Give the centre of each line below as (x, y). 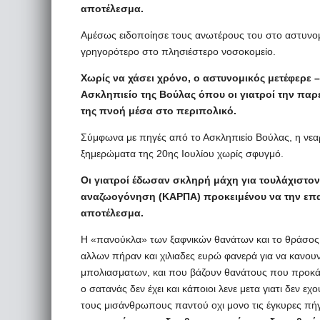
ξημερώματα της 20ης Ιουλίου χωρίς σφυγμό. (182, 154)
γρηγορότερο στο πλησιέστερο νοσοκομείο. (178, 51)
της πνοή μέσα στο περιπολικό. (159, 111)
